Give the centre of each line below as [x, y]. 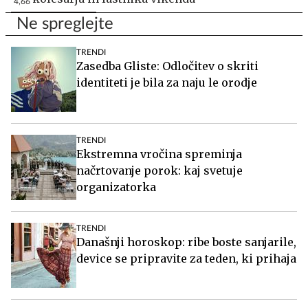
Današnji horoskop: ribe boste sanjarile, [186, 242]
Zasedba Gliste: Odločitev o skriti [167, 66]
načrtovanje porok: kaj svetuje [159, 170]
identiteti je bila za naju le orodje [167, 82]
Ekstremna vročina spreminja [159, 154]
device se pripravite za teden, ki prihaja [186, 258]
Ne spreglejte [65, 24]
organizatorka [116, 187]
